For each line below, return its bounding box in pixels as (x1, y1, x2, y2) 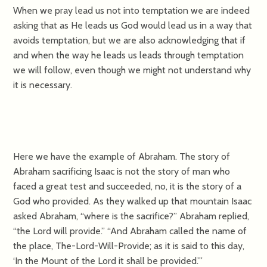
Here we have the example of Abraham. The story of (13, 150, 231, 162)
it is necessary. (13, 79, 73, 91)
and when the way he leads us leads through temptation (13, 49, 244, 61)
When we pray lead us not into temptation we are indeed (13, 4, 250, 16)
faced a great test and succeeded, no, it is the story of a (13, 180, 242, 192)
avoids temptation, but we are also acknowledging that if (13, 34, 246, 46)
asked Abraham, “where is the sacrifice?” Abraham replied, (13, 210, 250, 222)
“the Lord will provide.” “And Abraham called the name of (13, 225, 247, 237)
